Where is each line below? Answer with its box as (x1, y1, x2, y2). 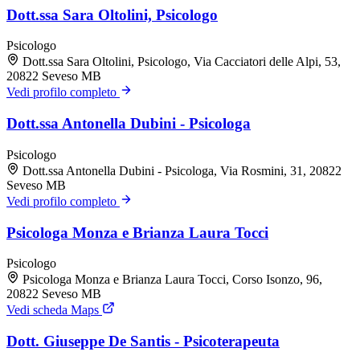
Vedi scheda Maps (6, 303, 102, 317)
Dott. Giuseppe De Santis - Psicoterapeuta (6, 333, 280, 350)
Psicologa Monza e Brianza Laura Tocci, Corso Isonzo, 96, (22, 272, 322, 287)
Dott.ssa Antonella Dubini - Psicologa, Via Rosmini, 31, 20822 (22, 163, 342, 178)
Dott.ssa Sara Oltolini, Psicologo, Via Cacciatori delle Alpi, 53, (22, 55, 341, 69)
